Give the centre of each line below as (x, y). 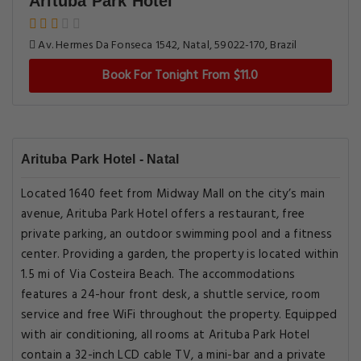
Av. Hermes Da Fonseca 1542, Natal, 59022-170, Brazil (166, 46)
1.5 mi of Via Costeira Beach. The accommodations (158, 275)
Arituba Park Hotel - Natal (100, 159)
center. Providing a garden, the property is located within (180, 255)
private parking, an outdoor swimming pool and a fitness (177, 234)
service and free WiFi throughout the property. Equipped (179, 315)
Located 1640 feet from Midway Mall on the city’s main (173, 194)
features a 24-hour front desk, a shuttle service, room (171, 295)
